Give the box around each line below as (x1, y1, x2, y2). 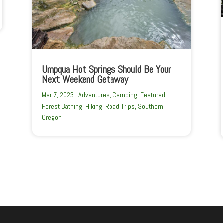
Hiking (85, 102, 102, 111)
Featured (140, 90, 165, 100)
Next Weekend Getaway (41, 73, 128, 86)
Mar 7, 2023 (41, 90, 74, 100)
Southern (137, 102, 163, 111)
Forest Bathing (41, 102, 82, 111)
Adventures (78, 90, 110, 100)
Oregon (41, 113, 62, 122)
